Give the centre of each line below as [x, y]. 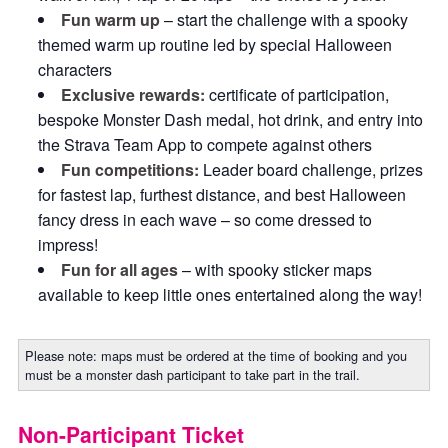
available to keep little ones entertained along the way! [230, 294]
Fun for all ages [119, 269]
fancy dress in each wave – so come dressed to [205, 219]
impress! [68, 244]
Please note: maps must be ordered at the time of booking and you [216, 355]
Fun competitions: [130, 169]
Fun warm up [110, 19]
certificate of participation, [297, 94]
